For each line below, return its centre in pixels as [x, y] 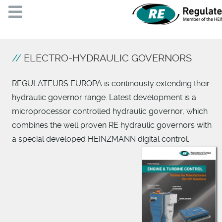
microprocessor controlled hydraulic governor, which [110, 111]
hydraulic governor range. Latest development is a [104, 98]
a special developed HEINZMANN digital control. [101, 139]
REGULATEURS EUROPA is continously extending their [111, 84]
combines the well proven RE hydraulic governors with [112, 125]
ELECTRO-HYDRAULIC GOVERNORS [108, 58]
